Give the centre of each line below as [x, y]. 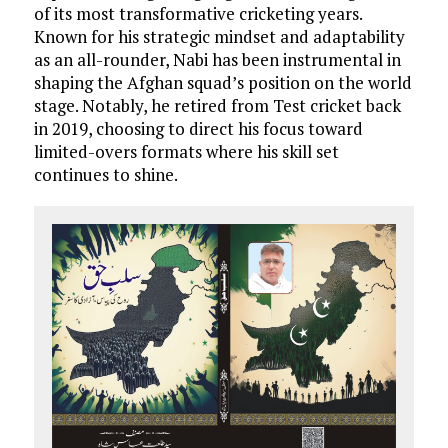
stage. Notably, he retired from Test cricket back [217, 105]
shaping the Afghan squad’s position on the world [222, 82]
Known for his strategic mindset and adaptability [219, 36]
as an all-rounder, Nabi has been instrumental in [217, 59]
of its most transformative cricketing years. [197, 13]
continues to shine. [105, 174]
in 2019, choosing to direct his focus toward [198, 128]
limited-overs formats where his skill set [186, 151]
